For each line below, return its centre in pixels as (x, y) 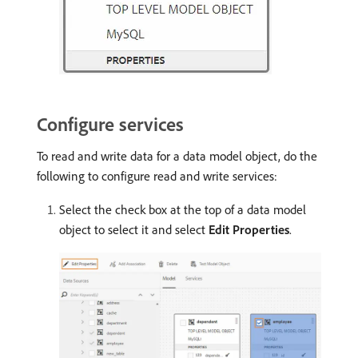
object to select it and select (134, 230)
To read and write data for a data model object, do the (177, 156)
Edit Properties (249, 230)
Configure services (110, 124)
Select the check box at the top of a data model (183, 210)
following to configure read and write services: (157, 176)
